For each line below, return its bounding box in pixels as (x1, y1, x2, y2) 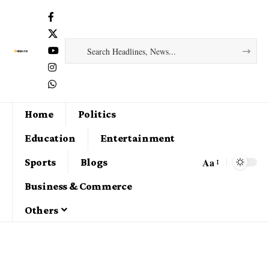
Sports (25, 156, 56, 168)
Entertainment (100, 131, 175, 144)
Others (25, 204, 58, 216)
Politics (77, 107, 116, 120)
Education (25, 131, 76, 144)
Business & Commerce (25, 180, 132, 192)
